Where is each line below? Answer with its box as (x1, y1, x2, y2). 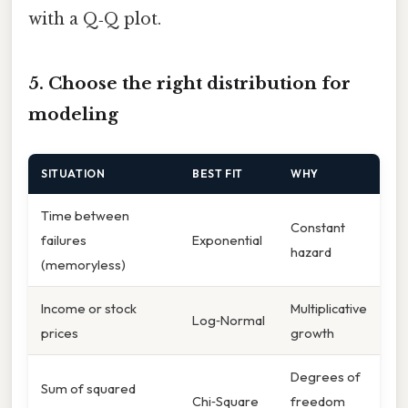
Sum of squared (41, 379, 136, 397)
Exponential (192, 230, 262, 249)
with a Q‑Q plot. (28, 8, 161, 29)
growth (291, 323, 334, 342)
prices (41, 323, 78, 342)
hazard (291, 242, 331, 260)
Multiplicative (291, 299, 367, 317)
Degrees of (291, 367, 361, 385)
